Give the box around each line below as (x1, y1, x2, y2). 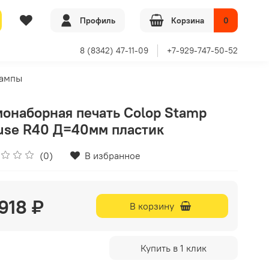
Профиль (80, 14, 115, 26)
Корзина (171, 14, 204, 26)
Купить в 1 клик (141, 241, 207, 254)
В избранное (84, 149, 141, 162)
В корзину (130, 199, 175, 212)
